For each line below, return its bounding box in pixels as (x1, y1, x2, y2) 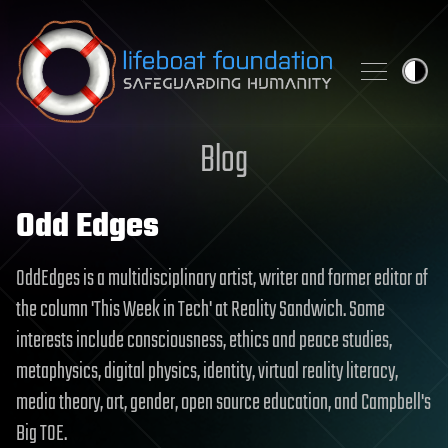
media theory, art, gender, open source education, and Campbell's (16, 386, 431, 420)
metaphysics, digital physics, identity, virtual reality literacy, (16, 355, 398, 389)
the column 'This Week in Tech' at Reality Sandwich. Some (16, 293, 385, 327)
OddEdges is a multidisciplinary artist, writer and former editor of (16, 262, 428, 296)
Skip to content (16, 17, 113, 51)
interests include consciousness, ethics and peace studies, (16, 324, 392, 358)
